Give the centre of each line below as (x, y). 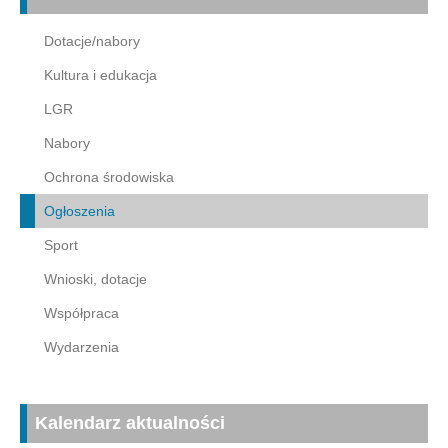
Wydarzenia (81, 346)
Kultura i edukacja (100, 74)
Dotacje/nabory (92, 40)
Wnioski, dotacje (95, 278)
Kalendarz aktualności (130, 422)
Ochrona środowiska (109, 176)
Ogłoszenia (79, 210)
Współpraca (81, 312)
